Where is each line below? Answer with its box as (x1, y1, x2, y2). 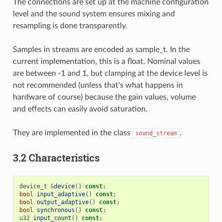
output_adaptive (36, 198, 89, 206)
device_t (19, 182, 47, 190)
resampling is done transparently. (12, 21, 127, 30)
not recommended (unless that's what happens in (12, 81, 183, 89)
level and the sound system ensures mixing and (12, 9, 175, 18)
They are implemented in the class (12, 128, 132, 137)
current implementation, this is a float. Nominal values (12, 57, 200, 65)
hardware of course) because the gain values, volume (12, 93, 196, 101)
